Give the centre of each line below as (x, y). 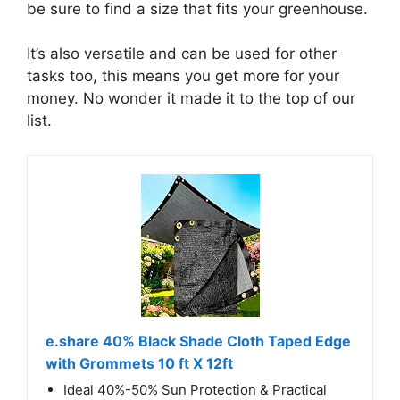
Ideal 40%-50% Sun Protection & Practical (195, 389)
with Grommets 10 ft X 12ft (139, 363)
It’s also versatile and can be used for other (182, 54)
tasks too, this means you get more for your (183, 76)
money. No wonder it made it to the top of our (191, 99)
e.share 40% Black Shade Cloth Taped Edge (198, 341)
